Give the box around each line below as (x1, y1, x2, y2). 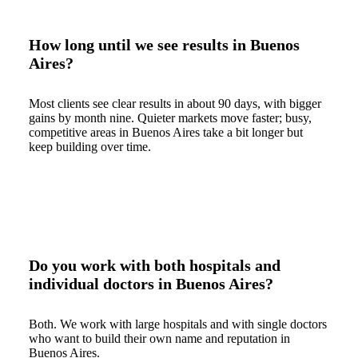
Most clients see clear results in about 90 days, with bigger (29, 97, 321, 111)
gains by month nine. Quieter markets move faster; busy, (29, 111, 312, 125)
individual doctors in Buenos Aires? (29, 275, 273, 293)
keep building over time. (29, 140, 151, 154)
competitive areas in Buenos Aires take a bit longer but (29, 125, 303, 140)
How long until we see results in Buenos (29, 36, 300, 54)
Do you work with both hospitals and (29, 257, 280, 275)
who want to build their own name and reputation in (29, 332, 290, 346)
